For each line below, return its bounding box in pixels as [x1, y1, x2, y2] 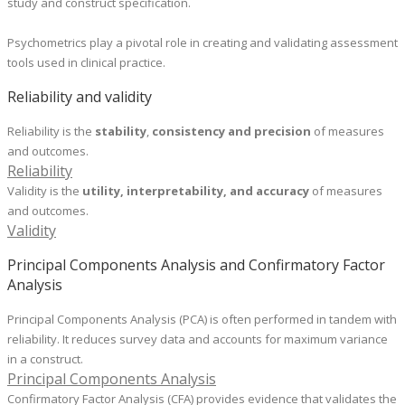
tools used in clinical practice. [7, 54, 165, 71]
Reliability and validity [7, 87, 152, 108]
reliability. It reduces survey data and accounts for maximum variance [7, 331, 388, 348]
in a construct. [7, 351, 83, 368]
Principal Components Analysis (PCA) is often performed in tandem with [7, 311, 397, 328]
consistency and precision [152, 123, 311, 140]
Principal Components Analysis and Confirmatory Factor [7, 255, 385, 276]
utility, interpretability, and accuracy [82, 183, 309, 200]
